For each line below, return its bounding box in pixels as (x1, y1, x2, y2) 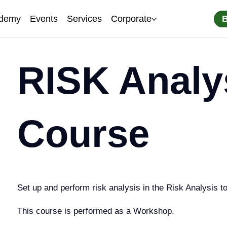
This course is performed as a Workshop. (17, 206, 175, 216)
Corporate (111, 14, 152, 24)
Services (67, 14, 102, 24)
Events (30, 14, 58, 24)
